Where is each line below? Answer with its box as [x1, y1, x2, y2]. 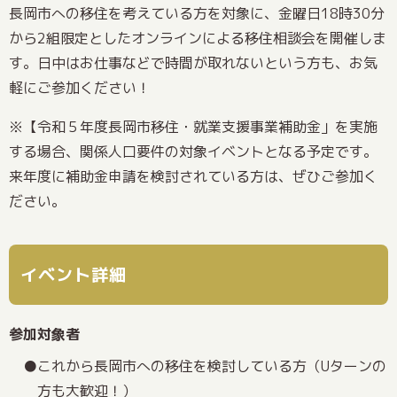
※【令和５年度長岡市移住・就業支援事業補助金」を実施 [9, 116, 378, 136]
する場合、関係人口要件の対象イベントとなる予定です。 [9, 141, 378, 161]
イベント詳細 [19, 262, 127, 286]
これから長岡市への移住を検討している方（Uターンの [37, 355, 386, 376]
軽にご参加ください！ [9, 77, 151, 97]
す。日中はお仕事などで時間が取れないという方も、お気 [9, 52, 378, 73]
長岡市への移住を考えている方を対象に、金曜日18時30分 [9, 3, 385, 23]
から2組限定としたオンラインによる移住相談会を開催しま [9, 27, 386, 48]
